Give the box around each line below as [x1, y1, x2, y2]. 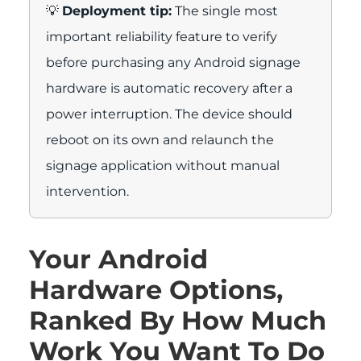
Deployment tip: [62, 3, 172, 19]
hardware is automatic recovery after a [46, 81, 293, 96]
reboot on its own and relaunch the [46, 132, 274, 147]
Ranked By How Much [29, 305, 326, 336]
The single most [172, 3, 278, 19]
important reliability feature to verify [46, 29, 277, 44]
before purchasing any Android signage [46, 55, 301, 70]
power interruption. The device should [46, 106, 293, 122]
